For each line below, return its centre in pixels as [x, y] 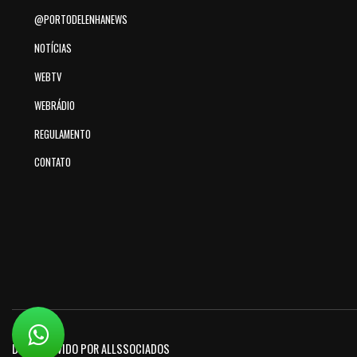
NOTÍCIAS [53, 49]
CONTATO [52, 163]
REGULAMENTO [62, 134]
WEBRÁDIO [54, 105]
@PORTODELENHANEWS [80, 20]
